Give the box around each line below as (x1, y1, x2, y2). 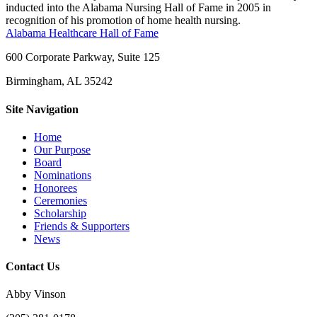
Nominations (34, 168, 91, 181)
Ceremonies (34, 194, 87, 207)
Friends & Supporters (34, 219, 129, 232)
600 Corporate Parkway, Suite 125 (6, 51, 160, 64)
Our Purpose (34, 143, 91, 156)
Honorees (34, 181, 77, 194)
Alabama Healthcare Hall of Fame (6, 27, 158, 40)
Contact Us (6, 260, 59, 273)
